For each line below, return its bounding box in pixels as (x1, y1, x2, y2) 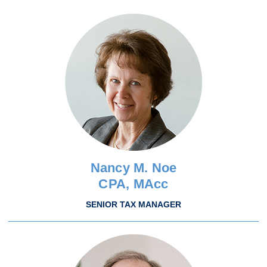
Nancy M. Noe (90, 160, 177, 175)
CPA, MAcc (98, 176, 169, 191)
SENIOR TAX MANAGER (86, 200, 181, 209)
